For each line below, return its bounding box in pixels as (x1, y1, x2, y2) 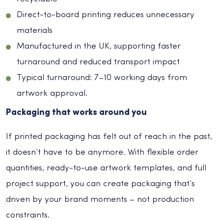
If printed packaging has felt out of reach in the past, (6, 132, 212, 141)
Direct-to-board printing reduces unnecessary (17, 10, 194, 19)
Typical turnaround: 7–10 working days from (17, 73, 187, 82)
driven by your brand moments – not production (6, 195, 194, 204)
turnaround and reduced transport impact (17, 57, 180, 66)
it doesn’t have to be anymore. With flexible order (6, 148, 198, 157)
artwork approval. (17, 89, 87, 98)
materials (17, 26, 53, 35)
